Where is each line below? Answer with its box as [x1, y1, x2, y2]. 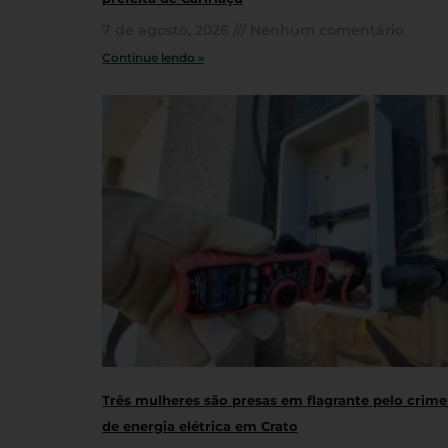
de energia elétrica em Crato [102, 418, 298, 435]
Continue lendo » [102, 50, 204, 66]
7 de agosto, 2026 [102, 21, 233, 40]
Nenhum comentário [246, 21, 404, 40]
